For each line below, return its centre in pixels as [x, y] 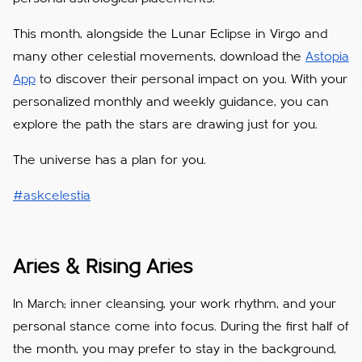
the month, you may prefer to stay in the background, [175, 349]
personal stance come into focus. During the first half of [181, 327]
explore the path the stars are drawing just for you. [165, 125]
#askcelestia [52, 196]
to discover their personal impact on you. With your [192, 80]
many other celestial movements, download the [159, 57]
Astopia [327, 57]
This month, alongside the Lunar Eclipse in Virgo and [170, 34]
